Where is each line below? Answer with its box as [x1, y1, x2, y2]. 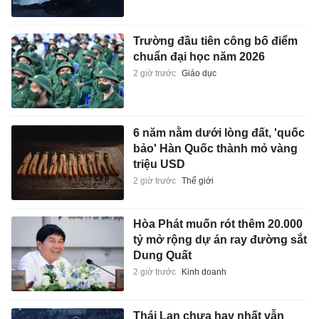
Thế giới [181, 175, 214, 186]
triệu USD [132, 157, 185, 170]
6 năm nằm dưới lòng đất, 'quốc [132, 126, 305, 139]
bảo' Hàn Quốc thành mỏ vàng [132, 142, 298, 155]
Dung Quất [132, 249, 192, 262]
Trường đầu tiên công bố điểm [132, 35, 298, 47]
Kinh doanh [181, 267, 226, 278]
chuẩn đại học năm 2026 [132, 51, 265, 63]
